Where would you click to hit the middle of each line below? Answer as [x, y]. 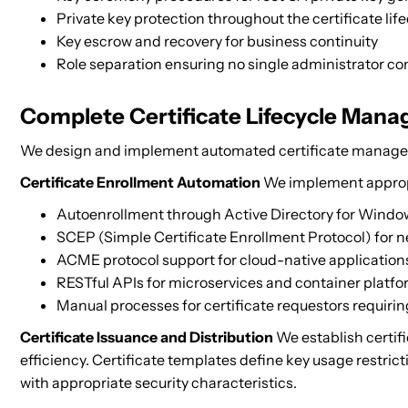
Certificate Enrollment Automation [140, 182]
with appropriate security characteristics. [158, 382]
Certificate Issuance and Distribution [147, 337]
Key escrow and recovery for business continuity [217, 41]
